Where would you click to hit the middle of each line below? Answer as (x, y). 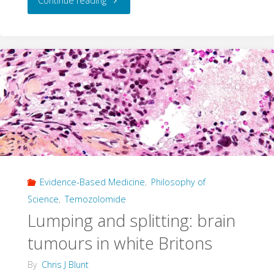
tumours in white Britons (120, 243)
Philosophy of (178, 182)
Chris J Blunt (65, 265)
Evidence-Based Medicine (92, 182)
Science (43, 199)
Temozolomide (95, 199)
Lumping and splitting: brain (131, 221)
